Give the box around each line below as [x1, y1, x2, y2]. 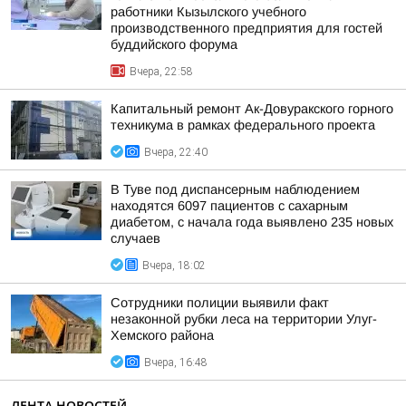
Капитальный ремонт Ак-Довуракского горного [111, 101, 393, 116]
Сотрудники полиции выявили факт [111, 295, 329, 310]
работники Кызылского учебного [111, 5, 306, 19]
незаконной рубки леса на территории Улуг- [111, 312, 377, 326]
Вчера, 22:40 [144, 146, 208, 159]
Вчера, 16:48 [144, 356, 208, 369]
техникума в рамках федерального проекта [111, 118, 375, 132]
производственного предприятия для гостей [111, 21, 382, 35]
